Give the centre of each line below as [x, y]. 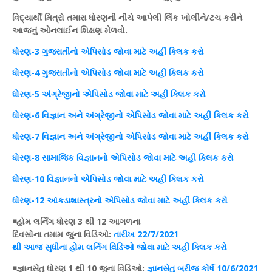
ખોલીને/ [194, 18]
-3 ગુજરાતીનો [56, 52]
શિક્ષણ [91, 30]
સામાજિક [58, 158]
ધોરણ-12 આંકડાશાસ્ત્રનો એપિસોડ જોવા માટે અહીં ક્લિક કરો [120, 200]
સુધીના [56, 247]
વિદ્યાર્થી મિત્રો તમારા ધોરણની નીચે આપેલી [88, 18]
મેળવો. [115, 30]
